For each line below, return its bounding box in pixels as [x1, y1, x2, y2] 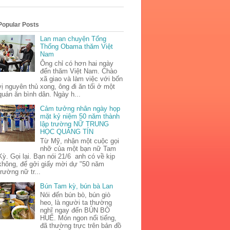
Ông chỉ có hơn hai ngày [40, 60, 114, 68]
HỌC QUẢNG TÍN [40, 128, 94, 136]
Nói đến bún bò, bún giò [40, 191, 111, 199]
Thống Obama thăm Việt [40, 43, 113, 51]
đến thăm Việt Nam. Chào [40, 67, 118, 75]
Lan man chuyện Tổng [40, 35, 107, 43]
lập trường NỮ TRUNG [40, 120, 109, 128]
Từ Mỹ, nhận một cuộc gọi [40, 137, 120, 145]
